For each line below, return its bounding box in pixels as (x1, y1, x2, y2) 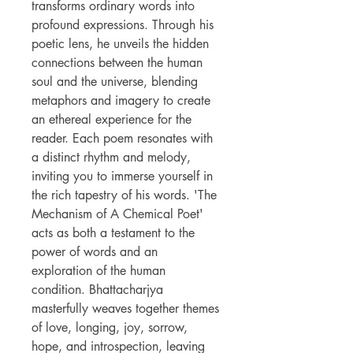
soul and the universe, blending (32, 73, 198, 90)
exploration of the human (32, 262, 165, 279)
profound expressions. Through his (32, 17, 214, 33)
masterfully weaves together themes (32, 300, 219, 317)
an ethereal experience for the (32, 111, 191, 128)
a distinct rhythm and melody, (32, 149, 191, 165)
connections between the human (32, 54, 203, 71)
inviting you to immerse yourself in (32, 168, 213, 184)
